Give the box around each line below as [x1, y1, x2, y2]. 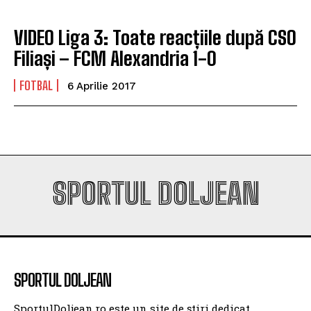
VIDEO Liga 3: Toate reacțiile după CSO [14, 25, 296, 49]
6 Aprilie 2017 [67, 79, 136, 92]
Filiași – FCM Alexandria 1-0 [14, 46, 217, 70]
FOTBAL [19, 77, 53, 93]
